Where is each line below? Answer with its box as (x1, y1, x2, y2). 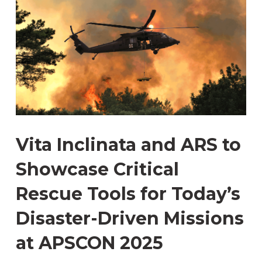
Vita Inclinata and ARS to (15, 134, 241, 156)
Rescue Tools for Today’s (15, 183, 240, 205)
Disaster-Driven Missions (15, 208, 244, 229)
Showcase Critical (15, 158, 179, 180)
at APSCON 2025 (15, 232, 163, 254)
